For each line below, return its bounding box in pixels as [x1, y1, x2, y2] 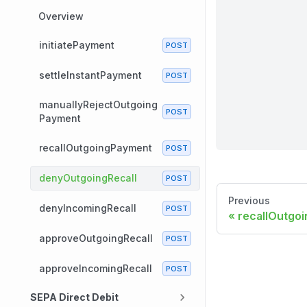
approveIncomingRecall [39, 262, 152, 274]
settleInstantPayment [39, 69, 142, 81]
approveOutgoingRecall [39, 232, 153, 244]
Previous [228, 195, 270, 206]
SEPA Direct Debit [30, 291, 119, 303]
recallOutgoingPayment [39, 142, 152, 153]
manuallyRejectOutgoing [39, 99, 158, 110]
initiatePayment [39, 39, 114, 51]
